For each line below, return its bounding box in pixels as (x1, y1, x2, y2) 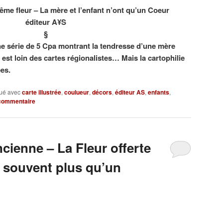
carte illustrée (22, 88, 61, 97)
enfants (148, 88, 169, 97)
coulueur (64, 88, 89, 97)
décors (92, 88, 112, 97)
